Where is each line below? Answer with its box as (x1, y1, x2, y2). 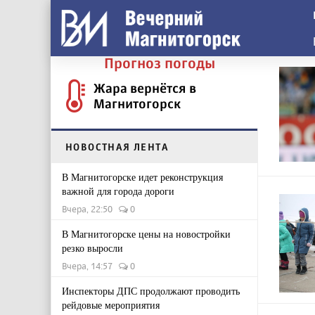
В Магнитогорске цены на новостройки (62, 227, 231, 240)
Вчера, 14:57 (62, 260, 119, 271)
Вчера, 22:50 (62, 203, 119, 214)
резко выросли (62, 241, 123, 255)
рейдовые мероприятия (62, 298, 160, 311)
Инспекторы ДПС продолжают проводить (62, 284, 240, 297)
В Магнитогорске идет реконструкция (62, 170, 223, 184)
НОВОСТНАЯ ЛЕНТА (65, 141, 169, 153)
